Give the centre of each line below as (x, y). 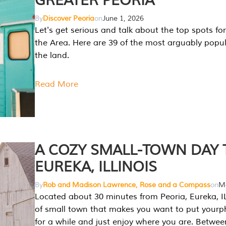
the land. (52, 56)
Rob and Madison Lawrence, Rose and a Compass (127, 185)
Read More (56, 84)
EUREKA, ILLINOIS (96, 167)
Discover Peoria (69, 19)
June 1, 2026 (123, 19)
